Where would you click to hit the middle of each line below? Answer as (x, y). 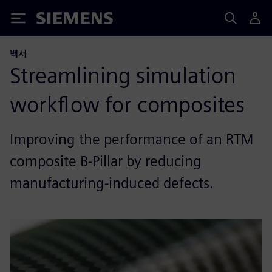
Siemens (56, 20)
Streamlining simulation (123, 75)
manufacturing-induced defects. (112, 183)
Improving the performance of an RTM (131, 139)
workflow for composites (127, 104)
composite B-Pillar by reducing (106, 161)
